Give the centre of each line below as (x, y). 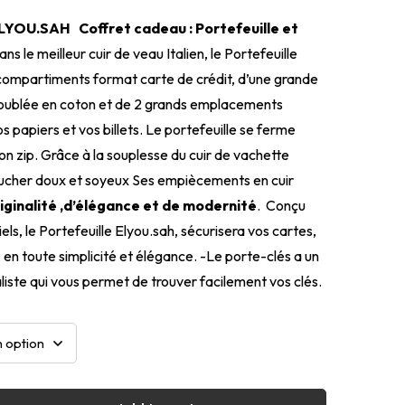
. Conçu (281, 205)
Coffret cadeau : (136, 28)
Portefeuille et (247, 28)
